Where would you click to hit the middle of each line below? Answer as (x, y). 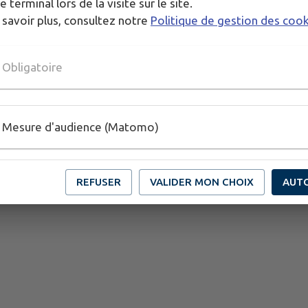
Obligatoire (32, 67)
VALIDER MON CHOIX (202, 181)
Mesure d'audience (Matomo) (80, 127)
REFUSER (99, 181)
